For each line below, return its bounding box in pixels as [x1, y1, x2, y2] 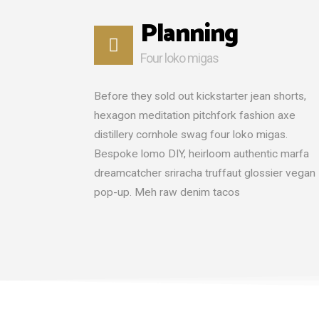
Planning [140, 14, 239, 55]
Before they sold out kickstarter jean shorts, [94, 90, 306, 103]
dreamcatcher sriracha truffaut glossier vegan [94, 167, 315, 179]
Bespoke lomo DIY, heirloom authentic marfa [94, 147, 309, 160]
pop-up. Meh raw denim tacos [94, 186, 240, 199]
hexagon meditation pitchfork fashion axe [94, 109, 296, 122]
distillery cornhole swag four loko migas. [94, 128, 288, 141]
